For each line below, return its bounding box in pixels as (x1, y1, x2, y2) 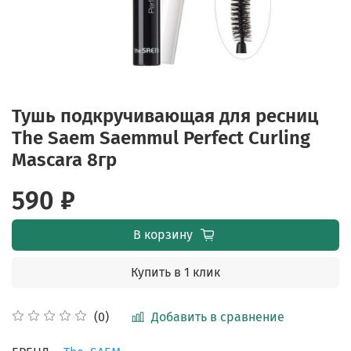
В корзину (132, 226, 193, 242)
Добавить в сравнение (151, 309, 284, 324)
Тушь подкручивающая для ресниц (12, 104, 318, 127)
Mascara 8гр (12, 148, 117, 171)
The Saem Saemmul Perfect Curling (12, 126, 310, 149)
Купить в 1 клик (131, 264, 220, 280)
